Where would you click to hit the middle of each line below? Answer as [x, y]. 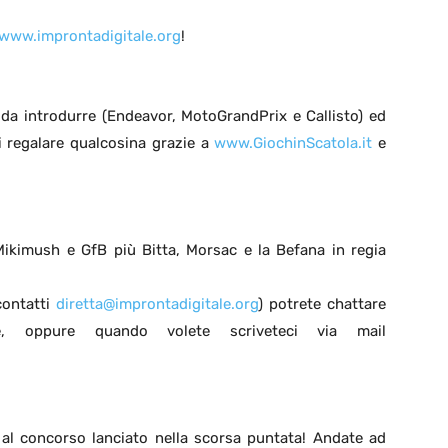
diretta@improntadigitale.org [157, 304]
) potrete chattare [322, 304]
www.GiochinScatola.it [293, 143]
